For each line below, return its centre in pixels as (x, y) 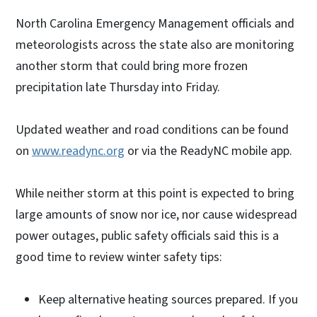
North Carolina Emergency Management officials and (155, 23)
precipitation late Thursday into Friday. (118, 87)
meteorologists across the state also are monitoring (155, 45)
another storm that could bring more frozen (132, 66)
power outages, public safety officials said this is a (147, 236)
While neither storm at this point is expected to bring (155, 193)
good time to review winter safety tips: (119, 257)
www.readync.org (78, 151)
